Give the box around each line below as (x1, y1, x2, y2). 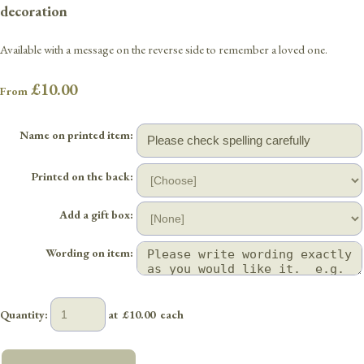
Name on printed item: (19, 127, 133, 142)
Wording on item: (45, 245, 133, 260)
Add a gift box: (59, 206, 133, 222)
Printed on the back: (32, 168, 133, 184)
